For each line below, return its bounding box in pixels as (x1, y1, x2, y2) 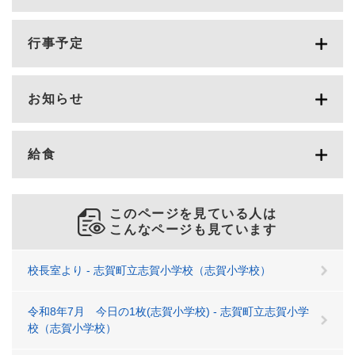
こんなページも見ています (109, 223, 277, 237)
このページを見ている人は (109, 207, 277, 221)
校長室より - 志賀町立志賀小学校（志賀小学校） (28, 264, 271, 277)
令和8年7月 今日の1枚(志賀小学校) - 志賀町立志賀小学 (28, 305, 309, 319)
